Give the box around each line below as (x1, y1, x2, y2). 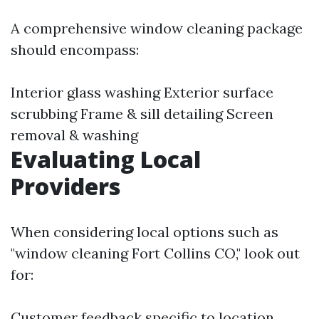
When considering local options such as (11, 223, 278, 241)
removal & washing (11, 126, 138, 144)
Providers (11, 171, 120, 202)
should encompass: (11, 41, 139, 58)
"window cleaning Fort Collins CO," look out (11, 244, 300, 262)
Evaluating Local (11, 144, 201, 174)
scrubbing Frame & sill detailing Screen (11, 105, 273, 122)
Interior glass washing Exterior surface (11, 83, 273, 101)
